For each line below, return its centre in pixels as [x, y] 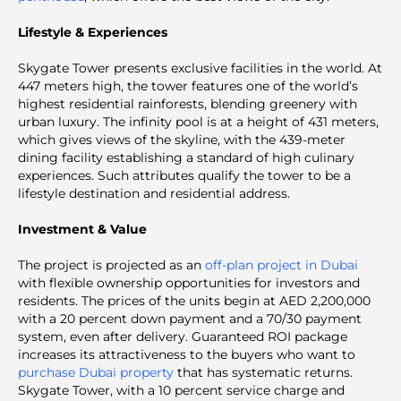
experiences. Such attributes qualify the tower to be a [184, 176]
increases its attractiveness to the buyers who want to [187, 355]
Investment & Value [82, 230]
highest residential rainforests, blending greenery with [188, 104]
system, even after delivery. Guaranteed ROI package [183, 337]
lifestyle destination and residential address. [154, 194]
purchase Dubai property [96, 373]
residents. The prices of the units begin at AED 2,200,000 [194, 301]
